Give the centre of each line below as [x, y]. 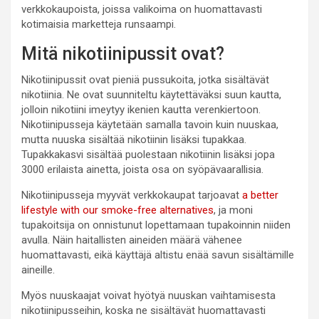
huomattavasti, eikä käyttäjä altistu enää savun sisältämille [158, 255]
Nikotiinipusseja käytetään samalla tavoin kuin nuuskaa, [150, 124]
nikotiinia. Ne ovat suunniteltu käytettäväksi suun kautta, [151, 94]
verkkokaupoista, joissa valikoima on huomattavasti [142, 9]
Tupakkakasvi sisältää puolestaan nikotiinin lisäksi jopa [148, 154]
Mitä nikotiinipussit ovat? [123, 53]
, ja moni [233, 210]
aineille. [38, 270]
